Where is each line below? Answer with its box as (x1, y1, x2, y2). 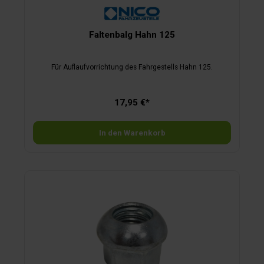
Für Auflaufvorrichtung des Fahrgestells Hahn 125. (51, 62, 213, 71)
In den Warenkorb (98, 127, 166, 137)
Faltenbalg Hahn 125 (89, 29, 175, 40)
